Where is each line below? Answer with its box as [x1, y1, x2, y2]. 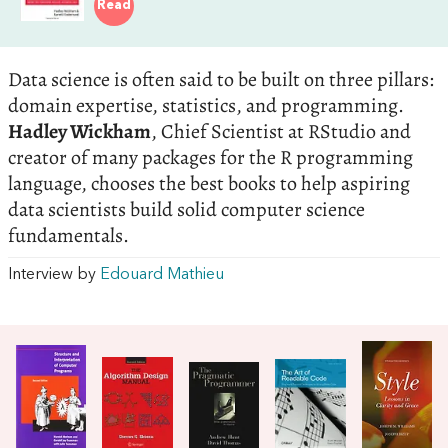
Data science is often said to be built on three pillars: [8, 66, 434, 94]
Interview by [8, 267, 100, 284]
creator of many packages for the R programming [8, 144, 413, 172]
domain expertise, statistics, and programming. [8, 92, 404, 120]
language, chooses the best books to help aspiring [8, 170, 410, 198]
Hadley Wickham [8, 118, 151, 146]
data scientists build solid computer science [8, 196, 365, 224]
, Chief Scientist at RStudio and [151, 118, 411, 146]
